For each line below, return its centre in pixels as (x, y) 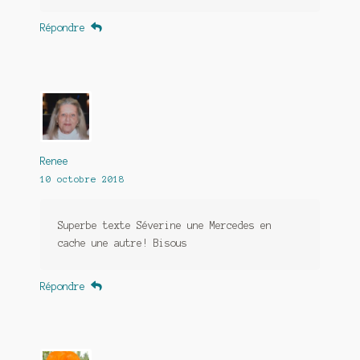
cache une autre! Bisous (122, 243)
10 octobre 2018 (82, 180)
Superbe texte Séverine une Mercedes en (164, 226)
